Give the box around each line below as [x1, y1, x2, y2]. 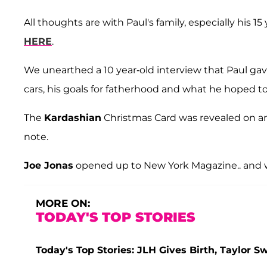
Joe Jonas [24, 160, 73, 172]
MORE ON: [36, 197, 90, 210]
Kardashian [44, 112, 101, 124]
